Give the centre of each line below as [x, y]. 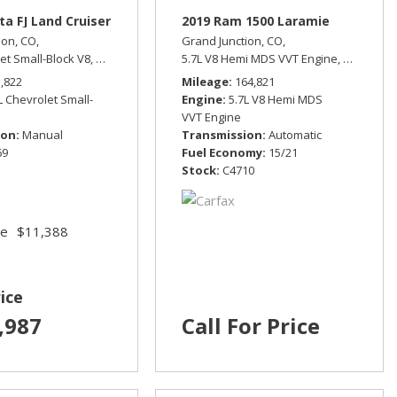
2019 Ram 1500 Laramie [255, 21]
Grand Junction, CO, [233, 41]
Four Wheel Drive [188, 59]
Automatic [295, 135]
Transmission [222, 135]
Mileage [205, 82]
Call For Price [250, 326]
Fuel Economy [222, 153]
